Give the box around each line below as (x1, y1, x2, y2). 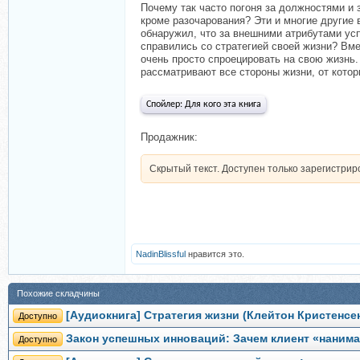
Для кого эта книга (185, 100, 261, 109)
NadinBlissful (136, 249, 186, 259)
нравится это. (186, 249, 244, 259)
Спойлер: (146, 100, 185, 109)
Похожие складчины (17, 288, 100, 298)
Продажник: (141, 131, 198, 143)
